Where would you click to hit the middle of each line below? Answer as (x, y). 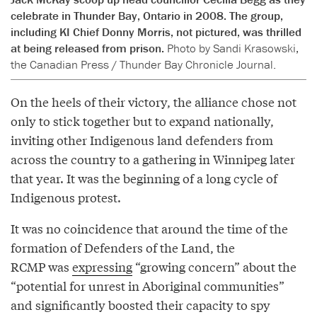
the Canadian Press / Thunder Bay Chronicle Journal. (143, 65)
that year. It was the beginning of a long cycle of (144, 178)
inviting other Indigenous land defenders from (142, 140)
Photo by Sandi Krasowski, (233, 48)
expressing (102, 267)
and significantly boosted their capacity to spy (140, 305)
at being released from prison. (89, 48)
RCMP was (41, 267)
